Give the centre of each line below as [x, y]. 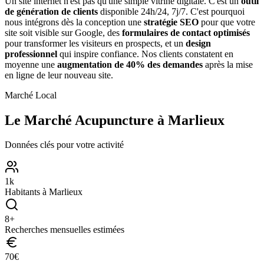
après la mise [229, 64]
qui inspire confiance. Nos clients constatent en [146, 54]
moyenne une [30, 64]
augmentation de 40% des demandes [130, 64]
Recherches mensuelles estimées [65, 230]
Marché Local [31, 95]
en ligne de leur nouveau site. [59, 75]
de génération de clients [51, 11]
